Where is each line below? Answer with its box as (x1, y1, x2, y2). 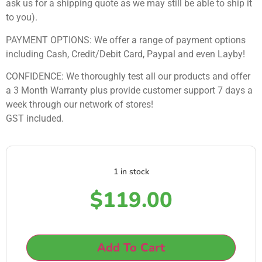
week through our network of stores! (6, 98, 153, 110)
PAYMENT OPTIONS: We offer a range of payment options (6, 34, 246, 46)
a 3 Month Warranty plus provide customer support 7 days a (6, 84, 253, 96)
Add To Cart (97, 240, 165, 256)
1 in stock (113, 166, 149, 178)
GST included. (6, 112, 64, 124)
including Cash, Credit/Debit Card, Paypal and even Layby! (6, 48, 245, 60)
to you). (6, 12, 37, 23)
